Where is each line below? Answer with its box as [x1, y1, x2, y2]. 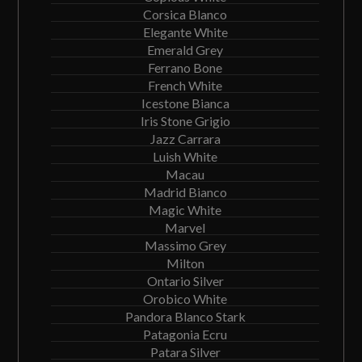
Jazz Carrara [149, 131, 221, 146]
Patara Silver [149, 344, 221, 360]
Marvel [165, 220, 205, 235]
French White [148, 78, 222, 93]
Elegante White [142, 24, 228, 40]
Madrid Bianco [143, 184, 227, 200]
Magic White [149, 202, 221, 217]
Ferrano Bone [148, 60, 222, 75]
